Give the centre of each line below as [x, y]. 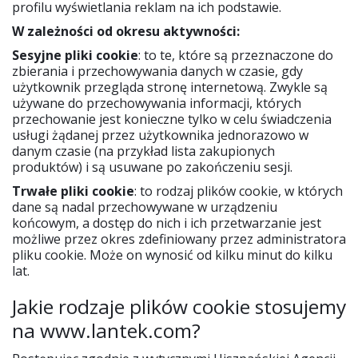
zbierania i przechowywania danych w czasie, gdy [157, 72]
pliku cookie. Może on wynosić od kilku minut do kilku [172, 255]
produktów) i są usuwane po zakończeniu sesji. [152, 167]
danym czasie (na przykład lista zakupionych [143, 151]
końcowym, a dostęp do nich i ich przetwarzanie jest [167, 223]
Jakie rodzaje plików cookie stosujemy [179, 307]
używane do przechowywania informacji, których [157, 103]
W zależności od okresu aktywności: [126, 32]
